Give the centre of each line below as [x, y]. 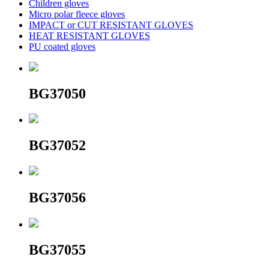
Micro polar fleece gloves [77, 14]
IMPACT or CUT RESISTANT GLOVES [111, 25]
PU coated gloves [62, 46]
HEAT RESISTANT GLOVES [89, 35]
